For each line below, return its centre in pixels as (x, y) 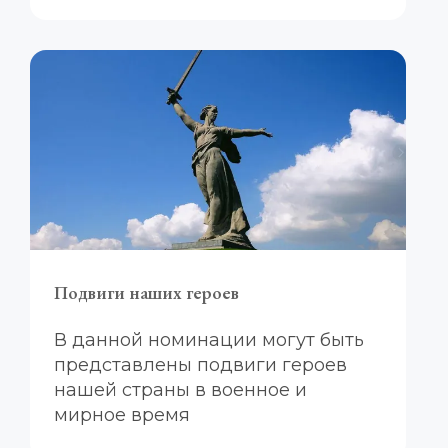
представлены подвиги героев (200, 365)
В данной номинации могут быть (209, 340)
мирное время (122, 415)
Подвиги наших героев (146, 292)
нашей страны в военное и (180, 390)
